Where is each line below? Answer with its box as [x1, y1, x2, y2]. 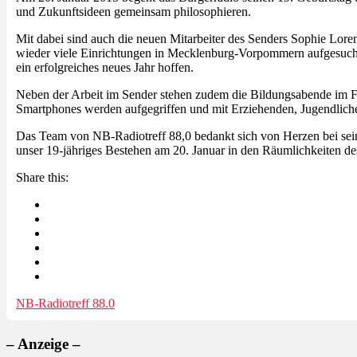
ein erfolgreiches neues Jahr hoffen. [16, 60, 194, 74]
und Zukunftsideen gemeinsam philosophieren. [16, 4, 251, 18]
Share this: [16, 170, 69, 184]
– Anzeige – [6, 335, 80, 352]
